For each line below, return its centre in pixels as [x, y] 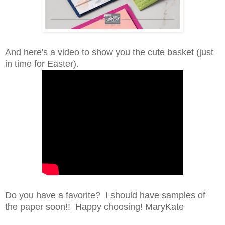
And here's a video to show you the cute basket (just [109, 52]
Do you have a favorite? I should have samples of [105, 196]
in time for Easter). [42, 64]
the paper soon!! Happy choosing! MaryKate [94, 207]
